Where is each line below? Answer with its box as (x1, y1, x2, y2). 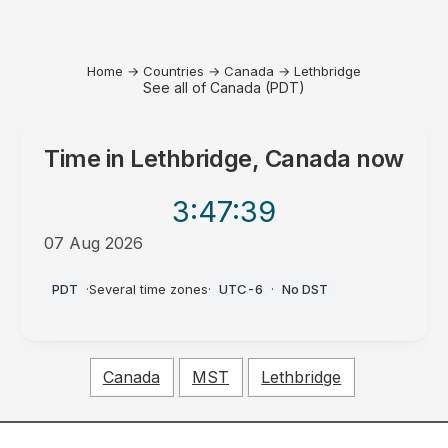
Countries (143, 63, 204, 79)
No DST (282, 281, 329, 297)
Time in (44, 144, 131, 173)
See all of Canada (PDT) (143, 79, 305, 96)
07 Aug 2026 (44, 233, 144, 253)
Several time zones (89, 281, 209, 297)
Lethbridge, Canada (130, 144, 351, 173)
